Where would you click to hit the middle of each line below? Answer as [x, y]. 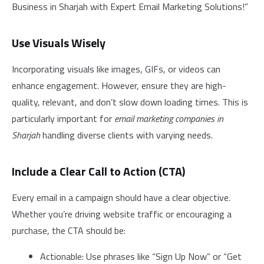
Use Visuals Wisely [59, 43]
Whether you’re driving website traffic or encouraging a [122, 214]
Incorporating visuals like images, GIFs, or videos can [116, 69]
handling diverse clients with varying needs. [126, 135]
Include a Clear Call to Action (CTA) [98, 171]
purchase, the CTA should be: [69, 230]
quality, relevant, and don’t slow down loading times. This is [130, 102]
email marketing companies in [169, 118]
